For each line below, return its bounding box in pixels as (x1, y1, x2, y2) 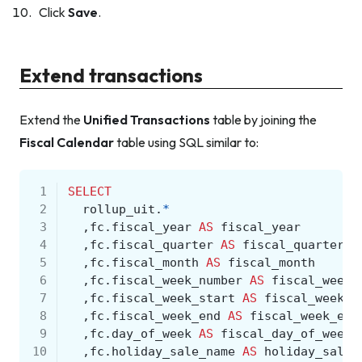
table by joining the (210, 111, 317, 128)
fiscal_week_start (111, 290, 235, 305)
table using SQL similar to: (114, 133, 259, 150)
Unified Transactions (83, 111, 210, 128)
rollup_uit (82, 201, 155, 217)
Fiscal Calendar (19, 133, 114, 150)
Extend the (19, 111, 83, 128)
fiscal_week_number (111, 272, 242, 288)
